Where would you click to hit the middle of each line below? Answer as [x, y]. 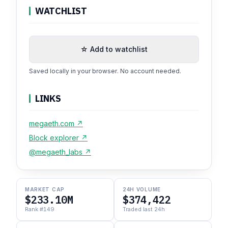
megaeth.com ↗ [56, 124]
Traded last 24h [144, 209]
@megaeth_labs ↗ [60, 152]
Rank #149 [40, 209]
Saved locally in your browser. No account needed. [105, 71]
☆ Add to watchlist [114, 49]
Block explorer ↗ [58, 138]
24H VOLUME [142, 190]
